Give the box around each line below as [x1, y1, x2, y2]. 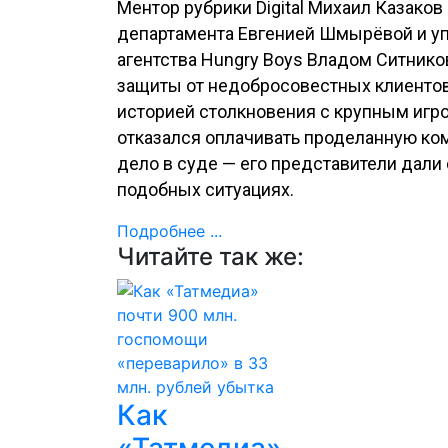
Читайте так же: [117, 242, 304, 271]
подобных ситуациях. [117, 179, 294, 200]
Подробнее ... [117, 221, 222, 241]
